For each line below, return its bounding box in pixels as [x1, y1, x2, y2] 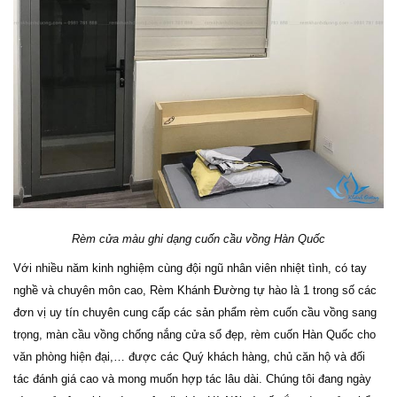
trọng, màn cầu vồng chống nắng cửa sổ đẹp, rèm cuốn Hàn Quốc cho [13, 328, 376, 342]
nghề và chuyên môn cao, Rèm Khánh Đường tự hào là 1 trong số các [13, 284, 377, 298]
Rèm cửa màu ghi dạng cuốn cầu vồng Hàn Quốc [72, 232, 325, 246]
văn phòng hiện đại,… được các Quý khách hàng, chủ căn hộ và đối [13, 350, 365, 364]
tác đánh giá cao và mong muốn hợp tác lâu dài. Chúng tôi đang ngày [13, 372, 371, 386]
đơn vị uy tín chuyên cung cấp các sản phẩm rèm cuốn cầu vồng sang [13, 306, 377, 320]
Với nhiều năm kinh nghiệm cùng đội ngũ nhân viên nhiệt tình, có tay [13, 261, 367, 276]
